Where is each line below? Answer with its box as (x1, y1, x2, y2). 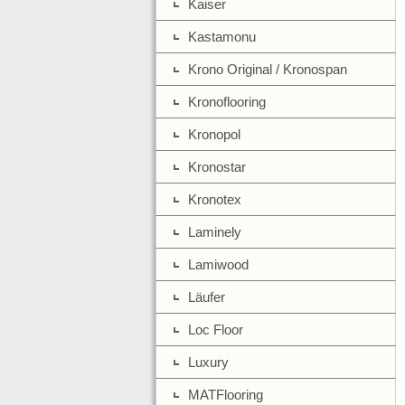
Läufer (188, 289, 225, 305)
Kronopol (188, 127, 240, 142)
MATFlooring (188, 387, 263, 402)
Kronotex (188, 192, 241, 207)
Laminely (188, 224, 241, 240)
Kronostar (188, 159, 246, 174)
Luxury (188, 354, 229, 370)
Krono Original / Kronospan (188, 61, 347, 77)
